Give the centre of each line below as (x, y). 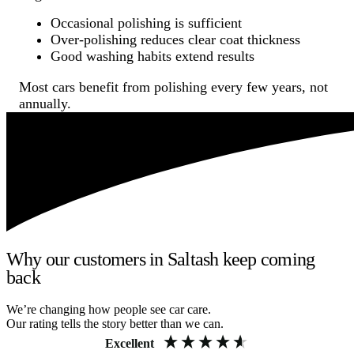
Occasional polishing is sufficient (146, 23)
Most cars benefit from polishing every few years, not (173, 87)
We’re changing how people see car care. (109, 309)
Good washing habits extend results (153, 56)
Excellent (130, 343)
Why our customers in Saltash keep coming (161, 259)
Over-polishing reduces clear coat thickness (175, 39)
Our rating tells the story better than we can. (115, 323)
